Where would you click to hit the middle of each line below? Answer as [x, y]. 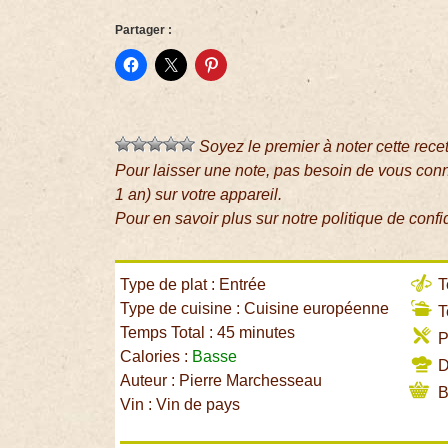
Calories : [156, 357]
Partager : [144, 30]
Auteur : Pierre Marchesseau [221, 381]
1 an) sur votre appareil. [199, 195]
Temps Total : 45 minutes [208, 333]
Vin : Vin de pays [180, 405]
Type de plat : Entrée [193, 285]
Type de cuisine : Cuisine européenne [255, 309]
